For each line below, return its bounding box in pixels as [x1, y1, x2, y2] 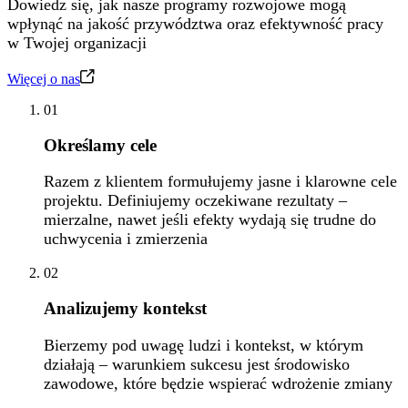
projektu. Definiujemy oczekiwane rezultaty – [44, 191, 347, 210]
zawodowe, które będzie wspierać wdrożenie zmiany [44, 373, 393, 393]
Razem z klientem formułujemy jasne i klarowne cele [44, 172, 397, 191]
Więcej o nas [7, 70, 80, 87]
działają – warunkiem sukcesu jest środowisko [44, 354, 350, 373]
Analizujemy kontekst [44, 299, 207, 319]
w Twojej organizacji [7, 33, 147, 52]
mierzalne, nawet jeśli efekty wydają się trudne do [44, 210, 376, 229]
